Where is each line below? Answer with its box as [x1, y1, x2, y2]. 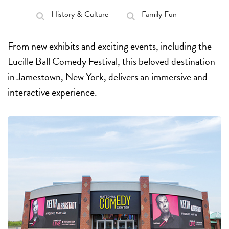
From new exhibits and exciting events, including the [8, 38, 212, 54]
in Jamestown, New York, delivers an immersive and [8, 69, 208, 84]
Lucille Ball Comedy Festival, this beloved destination [8, 54, 215, 69]
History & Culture [51, 8, 108, 20]
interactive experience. [8, 84, 97, 100]
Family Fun [141, 8, 177, 20]
